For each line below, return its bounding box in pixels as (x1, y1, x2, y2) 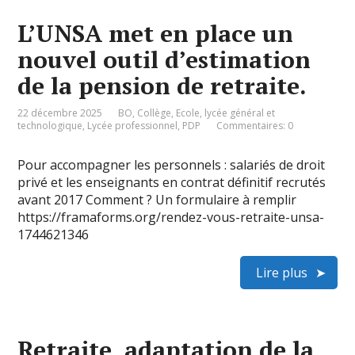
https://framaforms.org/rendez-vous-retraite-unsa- (17, 208, 325, 226)
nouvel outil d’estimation (17, 44, 311, 75)
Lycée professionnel (87, 119, 178, 132)
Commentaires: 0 (216, 119, 294, 132)
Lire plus (255, 264, 307, 281)
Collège (137, 106, 172, 120)
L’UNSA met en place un (17, 17, 294, 49)
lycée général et (204, 106, 276, 120)
